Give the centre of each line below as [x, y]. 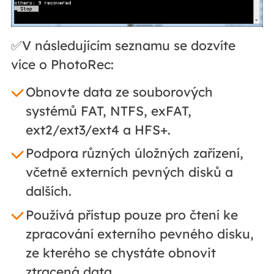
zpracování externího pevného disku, [139, 233]
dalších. [48, 191]
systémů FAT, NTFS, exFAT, [108, 110]
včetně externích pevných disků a [129, 172]
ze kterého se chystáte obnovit [120, 252]
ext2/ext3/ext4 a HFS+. [98, 129]
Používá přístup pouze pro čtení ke [131, 214]
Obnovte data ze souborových [119, 91]
